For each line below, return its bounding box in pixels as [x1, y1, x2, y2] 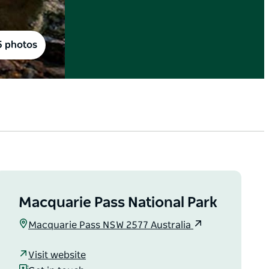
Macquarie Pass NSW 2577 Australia [28, 220, 194, 231]
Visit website [28, 250, 86, 260]
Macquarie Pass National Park [19, 196, 218, 211]
